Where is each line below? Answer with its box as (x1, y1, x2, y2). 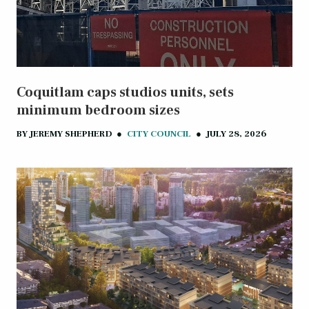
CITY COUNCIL (127, 128, 191, 140)
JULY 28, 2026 (206, 128, 267, 140)
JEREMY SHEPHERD (30, 128, 112, 140)
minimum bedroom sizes (17, 101, 180, 120)
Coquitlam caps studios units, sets (17, 83, 234, 102)
